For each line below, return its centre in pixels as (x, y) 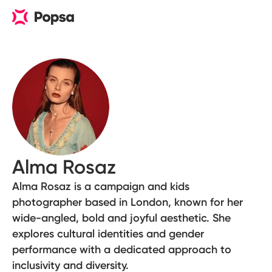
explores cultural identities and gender (108, 234)
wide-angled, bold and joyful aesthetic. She (121, 218)
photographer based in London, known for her (127, 202)
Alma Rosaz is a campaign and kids (101, 186)
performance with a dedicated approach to (122, 250)
